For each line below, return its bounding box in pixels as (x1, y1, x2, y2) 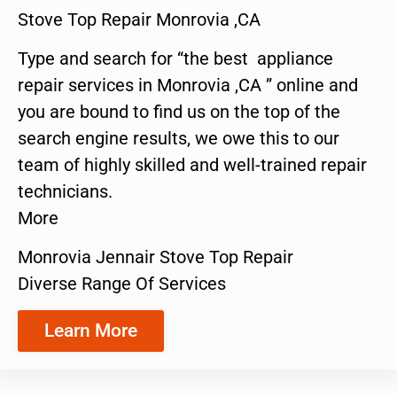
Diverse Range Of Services (18, 273, 226, 295)
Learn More (44, 319, 137, 341)
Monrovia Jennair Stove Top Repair (18, 246, 293, 269)
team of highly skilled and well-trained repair (18, 153, 367, 175)
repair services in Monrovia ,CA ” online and (18, 74, 358, 96)
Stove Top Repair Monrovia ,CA (18, 8, 261, 30)
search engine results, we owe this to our (18, 127, 339, 149)
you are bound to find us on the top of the (18, 100, 340, 122)
